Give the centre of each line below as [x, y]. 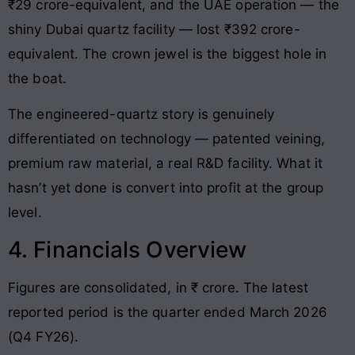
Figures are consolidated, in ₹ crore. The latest [158, 287]
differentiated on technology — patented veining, [166, 139]
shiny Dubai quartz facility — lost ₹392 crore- [154, 29]
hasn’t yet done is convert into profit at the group [166, 188]
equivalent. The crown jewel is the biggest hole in [168, 53]
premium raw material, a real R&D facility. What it [166, 164]
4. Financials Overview [128, 249]
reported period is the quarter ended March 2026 [168, 312]
